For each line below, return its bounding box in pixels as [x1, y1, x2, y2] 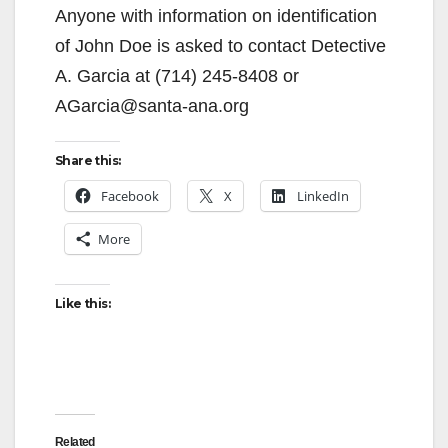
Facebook [101, 186, 159, 205]
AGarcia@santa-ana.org [55, 95, 249, 116]
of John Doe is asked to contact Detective [55, 35, 386, 56]
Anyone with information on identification [55, 5, 377, 26]
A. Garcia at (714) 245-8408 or [55, 65, 299, 86]
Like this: [55, 295, 110, 311]
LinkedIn [297, 186, 349, 205]
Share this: [55, 152, 121, 168]
